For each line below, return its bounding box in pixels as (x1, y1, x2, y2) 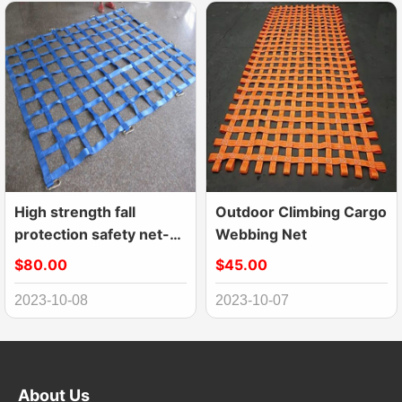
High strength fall (14, 202, 135, 221)
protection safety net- (14, 224, 170, 243)
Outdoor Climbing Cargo (215, 202, 387, 221)
